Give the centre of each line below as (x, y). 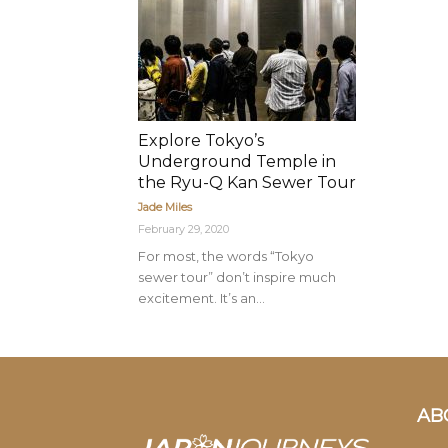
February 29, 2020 (183, 229)
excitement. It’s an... (201, 298)
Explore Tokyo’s (201, 140)
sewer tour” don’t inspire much (237, 277)
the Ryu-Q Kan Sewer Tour (247, 182)
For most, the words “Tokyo (226, 256)
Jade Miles (165, 207)
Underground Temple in (237, 161)
